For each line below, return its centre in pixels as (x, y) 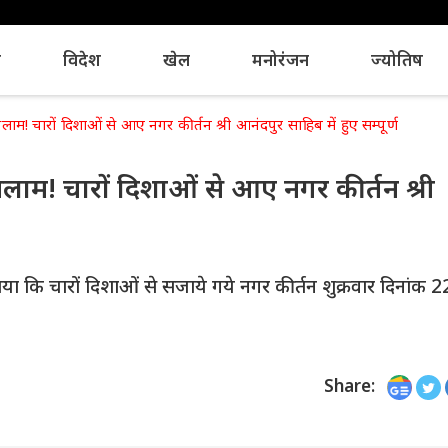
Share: (349, 385)
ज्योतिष (396, 59)
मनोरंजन (280, 59)
